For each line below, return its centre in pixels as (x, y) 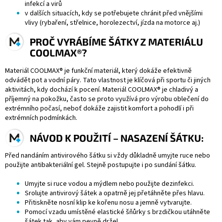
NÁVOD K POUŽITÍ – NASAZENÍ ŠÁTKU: (117, 138)
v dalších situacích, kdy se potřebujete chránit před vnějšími (114, 14)
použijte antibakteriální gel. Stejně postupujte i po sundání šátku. (101, 165)
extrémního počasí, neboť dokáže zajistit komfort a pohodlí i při (99, 108)
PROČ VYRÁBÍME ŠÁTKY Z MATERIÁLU (116, 42)
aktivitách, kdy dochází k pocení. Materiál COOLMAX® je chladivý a (102, 89)
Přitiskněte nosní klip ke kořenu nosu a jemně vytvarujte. (108, 203)
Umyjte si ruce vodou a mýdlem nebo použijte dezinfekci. (110, 184)
